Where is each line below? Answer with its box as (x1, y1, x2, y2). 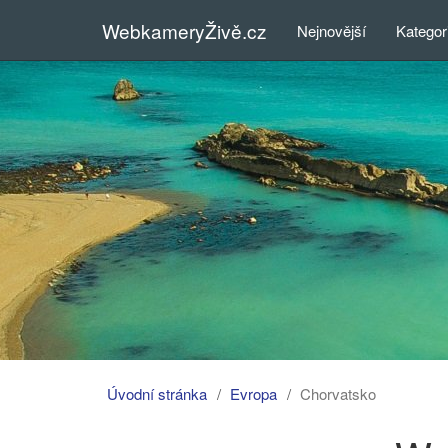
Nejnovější (297, 19, 366, 41)
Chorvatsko (300, 383, 376, 404)
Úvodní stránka (107, 383, 207, 404)
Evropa (230, 383, 277, 404)
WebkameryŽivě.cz (102, 16, 267, 44)
